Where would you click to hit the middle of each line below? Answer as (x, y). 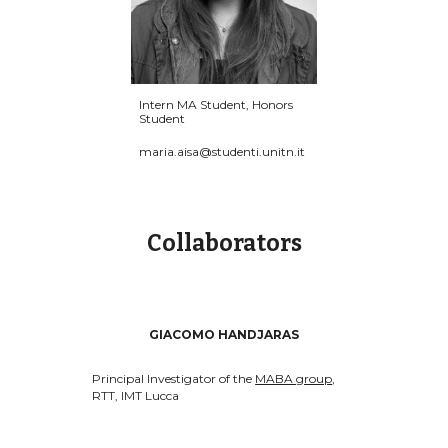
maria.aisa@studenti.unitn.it (221, 152)
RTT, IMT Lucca (136, 395)
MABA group (294, 378)
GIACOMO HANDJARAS (224, 334)
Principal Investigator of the (174, 378)
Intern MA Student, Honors (215, 105)
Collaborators (224, 243)
